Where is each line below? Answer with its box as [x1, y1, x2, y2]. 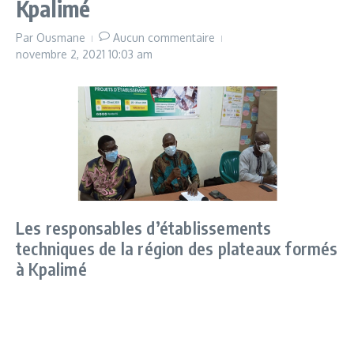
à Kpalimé [16, 258, 87, 281]
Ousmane [36, 31, 85, 45]
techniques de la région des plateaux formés [16, 237, 338, 260]
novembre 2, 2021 [16, 47, 108, 62]
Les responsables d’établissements [16, 217, 272, 239]
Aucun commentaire [113, 31, 215, 45]
